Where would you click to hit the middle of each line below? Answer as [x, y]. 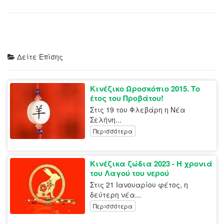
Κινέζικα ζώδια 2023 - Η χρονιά [151, 164]
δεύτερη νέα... [115, 195]
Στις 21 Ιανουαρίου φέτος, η [139, 185]
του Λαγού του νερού [129, 173]
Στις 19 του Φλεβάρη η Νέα [138, 110]
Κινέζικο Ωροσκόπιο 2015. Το [145, 89]
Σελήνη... [106, 120]
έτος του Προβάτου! [127, 98]
